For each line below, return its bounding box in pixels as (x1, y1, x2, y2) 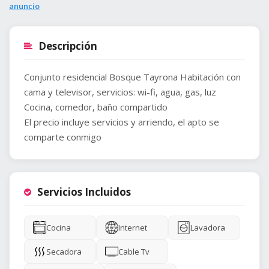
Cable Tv (118, 246, 150, 258)
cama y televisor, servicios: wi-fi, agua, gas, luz (24, 86, 216, 98)
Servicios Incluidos (37, 185, 131, 199)
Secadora (46, 246, 82, 258)
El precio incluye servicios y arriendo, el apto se (24, 116, 219, 128)
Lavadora (190, 222, 225, 234)
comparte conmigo (24, 131, 101, 144)
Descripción (38, 39, 97, 53)
